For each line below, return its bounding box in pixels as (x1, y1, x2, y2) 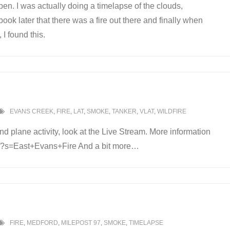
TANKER (112, 108, 137, 116)
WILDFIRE (157, 108, 186, 116)
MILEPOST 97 (61, 219, 101, 227)
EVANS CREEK (10, 108, 53, 116)
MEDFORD (27, 219, 58, 227)
